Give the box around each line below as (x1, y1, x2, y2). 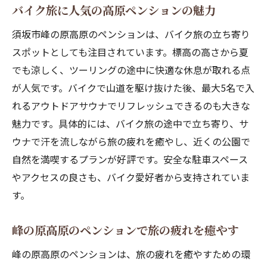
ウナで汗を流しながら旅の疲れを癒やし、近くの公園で (12, 134, 250, 148)
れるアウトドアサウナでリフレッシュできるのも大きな (12, 98, 250, 113)
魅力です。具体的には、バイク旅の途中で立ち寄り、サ (12, 116, 249, 131)
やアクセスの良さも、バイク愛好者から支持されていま (12, 170, 250, 184)
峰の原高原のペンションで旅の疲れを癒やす (12, 222, 238, 238)
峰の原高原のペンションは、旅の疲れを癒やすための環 (12, 247, 250, 261)
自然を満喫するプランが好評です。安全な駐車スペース (12, 152, 248, 166)
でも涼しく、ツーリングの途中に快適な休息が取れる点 (12, 63, 250, 77)
